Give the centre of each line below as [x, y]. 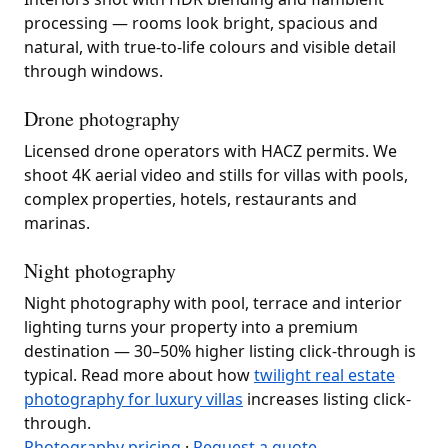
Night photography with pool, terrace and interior [213, 302]
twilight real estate [324, 374]
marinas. [57, 222]
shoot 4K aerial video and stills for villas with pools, [216, 174]
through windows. [93, 70]
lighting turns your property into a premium [191, 326]
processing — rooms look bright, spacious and [201, 22]
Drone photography [102, 118]
